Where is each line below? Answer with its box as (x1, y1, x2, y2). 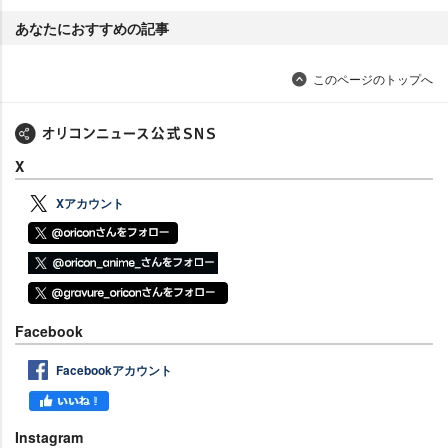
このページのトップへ (313, 69, 433, 87)
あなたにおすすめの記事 (15, 17, 169, 38)
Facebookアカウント (56, 360, 172, 379)
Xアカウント (56, 193, 124, 212)
